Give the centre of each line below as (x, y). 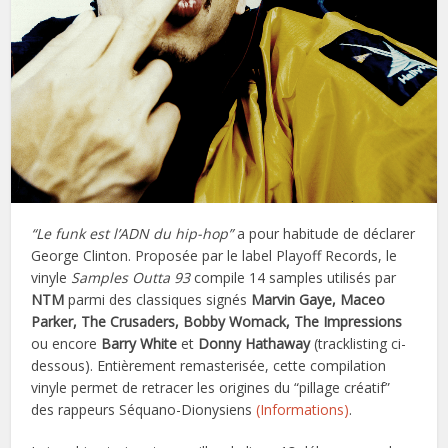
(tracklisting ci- (360, 343)
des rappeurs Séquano (104, 409)
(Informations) (303, 409)
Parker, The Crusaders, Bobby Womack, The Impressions (217, 321)
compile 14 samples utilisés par (293, 277)
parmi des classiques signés (158, 299)
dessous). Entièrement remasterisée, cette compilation (209, 365)
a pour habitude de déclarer (324, 233)
